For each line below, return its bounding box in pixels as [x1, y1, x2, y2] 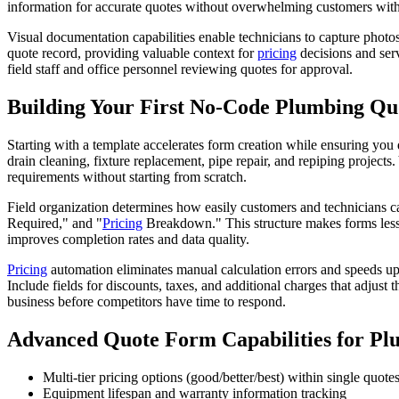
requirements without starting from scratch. [7, 169, 247, 185]
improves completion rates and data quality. [7, 232, 249, 248]
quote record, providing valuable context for [7, 45, 257, 61]
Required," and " [7, 216, 102, 232]
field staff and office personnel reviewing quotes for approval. [7, 61, 353, 77]
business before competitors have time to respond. [7, 294, 286, 310]
